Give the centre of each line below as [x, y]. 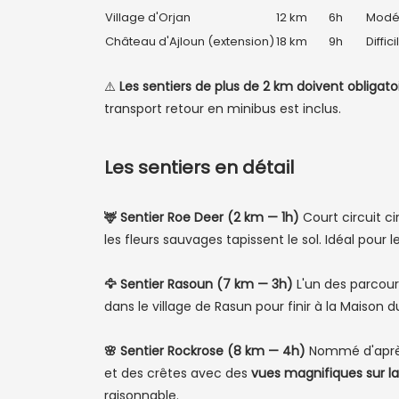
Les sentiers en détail [199, 167]
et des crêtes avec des [178, 373]
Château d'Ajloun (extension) [190, 41]
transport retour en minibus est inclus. [223, 109]
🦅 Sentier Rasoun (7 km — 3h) [199, 284]
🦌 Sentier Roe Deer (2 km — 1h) [202, 217]
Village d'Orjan [148, 17]
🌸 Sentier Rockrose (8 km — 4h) [205, 351]
